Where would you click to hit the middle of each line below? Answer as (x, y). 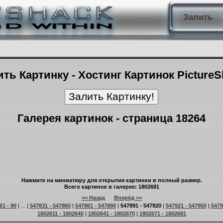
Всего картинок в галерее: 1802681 (111, 187)
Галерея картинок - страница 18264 (111, 118)
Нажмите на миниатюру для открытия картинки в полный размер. (111, 180)
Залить (198, 17)
